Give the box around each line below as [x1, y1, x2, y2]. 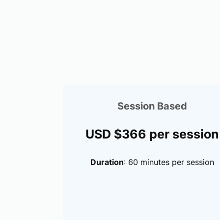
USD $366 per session [85, 126, 219, 141]
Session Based [117, 100, 187, 112]
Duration [90, 157, 124, 167]
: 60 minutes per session [124, 157, 214, 167]
